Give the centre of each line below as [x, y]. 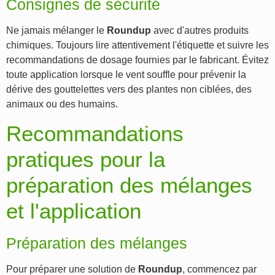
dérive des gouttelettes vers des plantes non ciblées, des [129, 90]
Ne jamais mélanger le [56, 31]
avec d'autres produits [200, 31]
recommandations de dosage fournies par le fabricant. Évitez [137, 60]
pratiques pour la [86, 159]
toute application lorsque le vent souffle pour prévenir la [126, 75]
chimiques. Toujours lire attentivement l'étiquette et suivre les [137, 45]
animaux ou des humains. [62, 104]
